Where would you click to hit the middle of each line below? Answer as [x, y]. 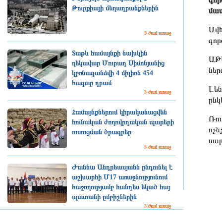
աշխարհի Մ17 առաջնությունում [120, 177]
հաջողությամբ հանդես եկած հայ [121, 187]
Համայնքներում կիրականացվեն [119, 112]
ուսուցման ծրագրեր [102, 132]
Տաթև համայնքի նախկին [110, 53]
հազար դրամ [92, 83]
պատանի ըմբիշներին [104, 197]
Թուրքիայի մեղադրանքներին [115, 8]
